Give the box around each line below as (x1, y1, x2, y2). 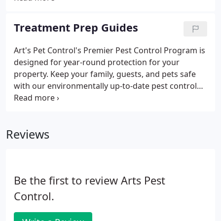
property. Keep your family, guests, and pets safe (14, 69, 196, 79)
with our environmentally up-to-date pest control (14, 80, 197, 91)
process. (14, 92, 45, 103)
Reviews (6, 126, 49, 142)
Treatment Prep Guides (14, 20, 138, 35)
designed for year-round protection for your (14, 57, 180, 68)
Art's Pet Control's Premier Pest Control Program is (14, 45, 205, 56)
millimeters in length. (14, 16, 93, 27)
